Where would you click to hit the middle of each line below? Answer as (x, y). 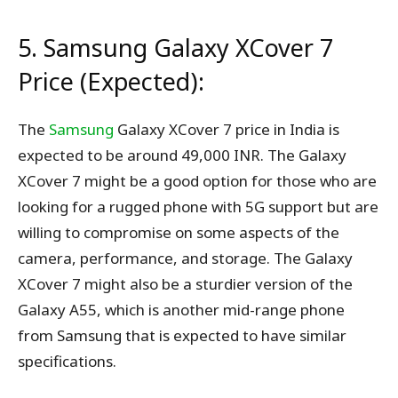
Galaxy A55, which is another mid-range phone (181, 310)
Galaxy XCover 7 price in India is (227, 130)
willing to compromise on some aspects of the (179, 233)
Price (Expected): (111, 82)
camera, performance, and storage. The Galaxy (185, 259)
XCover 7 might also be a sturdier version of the (185, 284)
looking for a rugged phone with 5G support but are (198, 207)
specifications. (67, 362)
